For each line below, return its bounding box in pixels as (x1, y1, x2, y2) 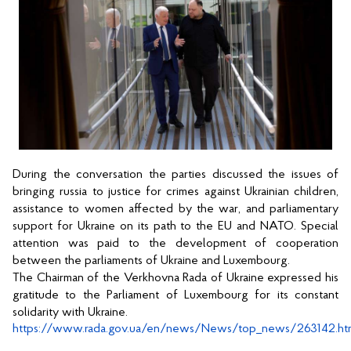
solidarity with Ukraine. (13, 306, 131, 319)
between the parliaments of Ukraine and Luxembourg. (13, 254, 293, 267)
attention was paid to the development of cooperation (13, 237, 338, 250)
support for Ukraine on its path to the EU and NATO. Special (13, 219, 338, 233)
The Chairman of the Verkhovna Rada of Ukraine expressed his (13, 271, 338, 284)
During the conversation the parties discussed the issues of (13, 168, 338, 181)
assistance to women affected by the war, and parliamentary (13, 202, 338, 215)
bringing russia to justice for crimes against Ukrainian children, (13, 185, 338, 198)
